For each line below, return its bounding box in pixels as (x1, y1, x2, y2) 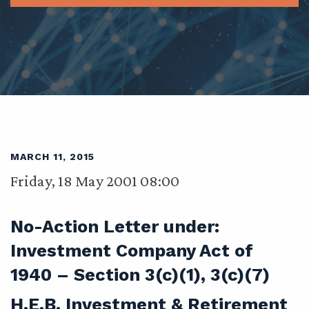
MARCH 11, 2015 (10, 151, 94, 162)
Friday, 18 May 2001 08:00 (10, 172, 179, 190)
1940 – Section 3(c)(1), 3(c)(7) (10, 264, 270, 285)
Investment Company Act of (10, 240, 253, 261)
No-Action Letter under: (10, 216, 219, 237)
